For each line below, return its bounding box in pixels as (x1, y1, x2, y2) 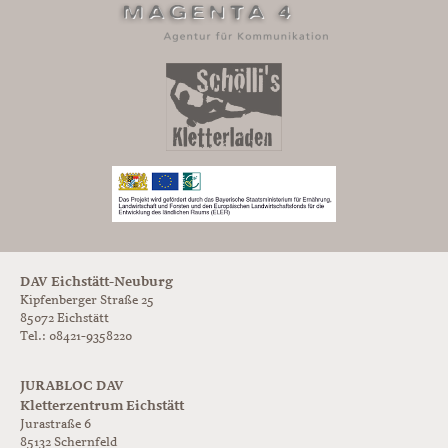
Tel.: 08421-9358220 (20, 329, 132, 343)
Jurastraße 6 (20, 417, 91, 431)
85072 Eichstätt (20, 311, 109, 325)
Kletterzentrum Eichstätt (20, 397, 184, 413)
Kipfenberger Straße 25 (20, 293, 154, 307)
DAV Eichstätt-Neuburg (20, 273, 173, 289)
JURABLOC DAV (20, 377, 124, 393)
